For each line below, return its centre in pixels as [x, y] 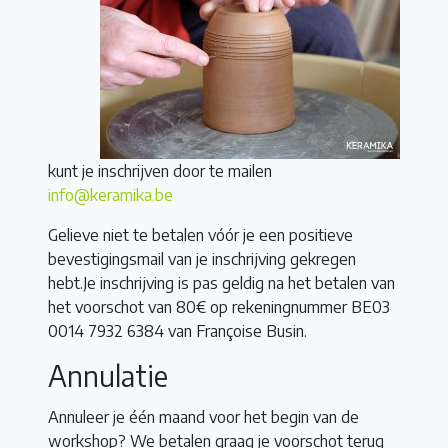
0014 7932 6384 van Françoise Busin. [177, 331]
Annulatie [108, 376]
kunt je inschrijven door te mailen [160, 171]
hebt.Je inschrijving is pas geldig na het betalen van [221, 283]
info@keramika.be [110, 195]
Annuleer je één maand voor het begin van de [203, 417]
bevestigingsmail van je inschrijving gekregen [202, 259]
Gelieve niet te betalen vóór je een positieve [200, 235]
